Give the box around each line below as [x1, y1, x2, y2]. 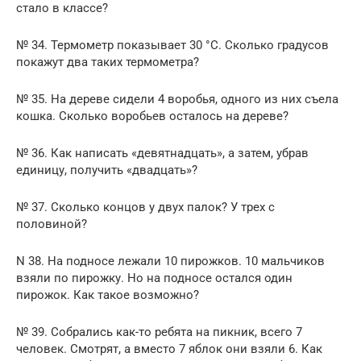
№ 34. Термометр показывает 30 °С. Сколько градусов [16, 37, 329, 52]
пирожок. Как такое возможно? [16, 287, 199, 302]
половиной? [16, 216, 87, 231]
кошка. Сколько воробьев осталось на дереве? [16, 108, 288, 123]
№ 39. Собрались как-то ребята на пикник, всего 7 [16, 324, 302, 339]
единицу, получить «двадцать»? [16, 162, 197, 177]
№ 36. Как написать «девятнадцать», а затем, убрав [16, 145, 309, 160]
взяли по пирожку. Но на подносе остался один [16, 270, 293, 285]
